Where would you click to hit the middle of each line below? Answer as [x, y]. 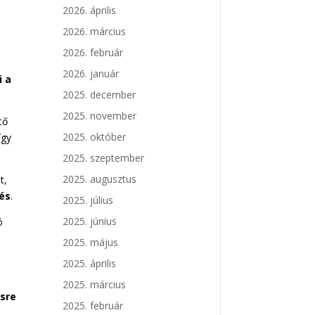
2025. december [99, 95]
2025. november [100, 116]
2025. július [88, 200]
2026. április [90, 11]
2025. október [95, 137]
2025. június [90, 221]
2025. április [90, 264]
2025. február [93, 306]
